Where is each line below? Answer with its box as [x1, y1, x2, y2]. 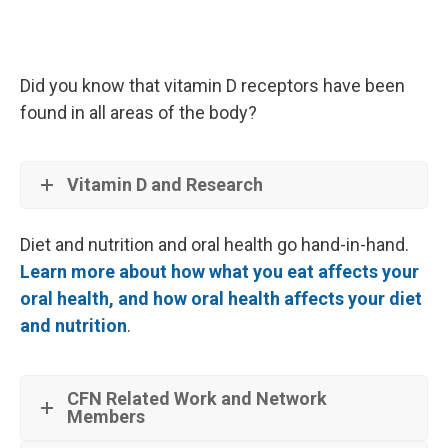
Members [67, 406, 145, 428]
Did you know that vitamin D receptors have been [20, 74, 405, 96]
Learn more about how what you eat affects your [20, 261, 419, 283]
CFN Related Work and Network [67, 388, 327, 410]
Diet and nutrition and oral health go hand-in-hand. [20, 234, 409, 256]
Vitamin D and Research [67, 173, 263, 195]
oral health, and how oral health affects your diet [20, 288, 422, 310]
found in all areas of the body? [20, 101, 257, 123]
